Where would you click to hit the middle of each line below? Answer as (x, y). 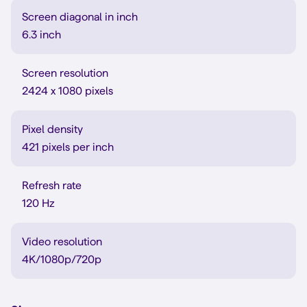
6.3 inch (41, 35)
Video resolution (62, 242)
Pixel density (52, 129)
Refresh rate (52, 185)
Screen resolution (65, 73)
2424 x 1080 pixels (67, 91)
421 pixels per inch (68, 147)
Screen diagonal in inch (80, 17)
